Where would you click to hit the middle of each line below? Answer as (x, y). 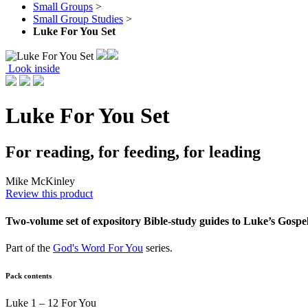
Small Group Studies (78, 19)
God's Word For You (98, 247)
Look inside (33, 68)
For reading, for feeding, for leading (133, 152)
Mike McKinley (40, 181)
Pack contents (29, 275)
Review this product (49, 194)
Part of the (29, 247)
